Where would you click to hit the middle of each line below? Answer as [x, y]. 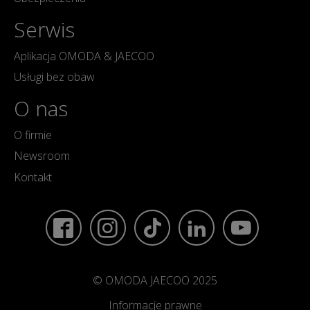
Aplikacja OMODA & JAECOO [84, 56]
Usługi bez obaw [54, 77]
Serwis [44, 29]
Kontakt [33, 177]
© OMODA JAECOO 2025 [155, 280]
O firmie [33, 135]
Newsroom [42, 156]
